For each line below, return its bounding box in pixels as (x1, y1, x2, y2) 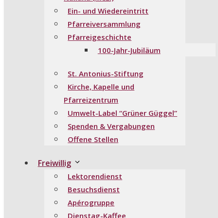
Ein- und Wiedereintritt (68, 5, 149, 16)
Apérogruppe (68, 197, 115, 207)
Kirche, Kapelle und (68, 82, 135, 92)
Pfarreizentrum (64, 95, 119, 105)
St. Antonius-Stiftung (68, 69, 144, 79)
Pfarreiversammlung (68, 18, 141, 29)
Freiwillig (37, 157, 71, 168)
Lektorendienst (68, 171, 123, 181)
